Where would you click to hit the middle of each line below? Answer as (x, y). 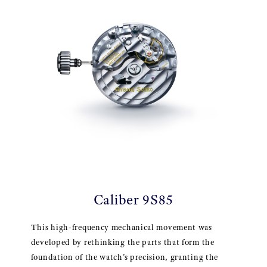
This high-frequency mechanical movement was (121, 228)
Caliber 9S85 (133, 200)
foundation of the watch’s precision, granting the (125, 257)
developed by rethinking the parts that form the (122, 243)
